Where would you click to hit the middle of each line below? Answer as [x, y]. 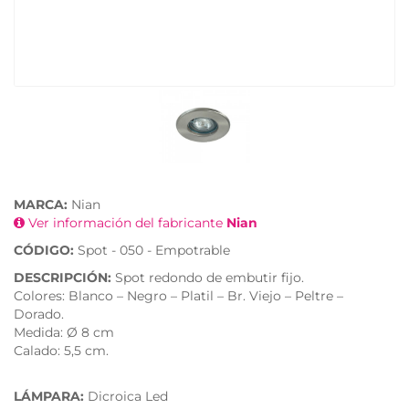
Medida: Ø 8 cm [64, 333]
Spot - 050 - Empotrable [152, 251]
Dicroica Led [126, 397]
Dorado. [39, 315]
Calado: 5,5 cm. [61, 351]
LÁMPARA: [49, 397]
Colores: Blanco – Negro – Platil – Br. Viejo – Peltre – [178, 296]
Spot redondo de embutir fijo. [208, 278]
